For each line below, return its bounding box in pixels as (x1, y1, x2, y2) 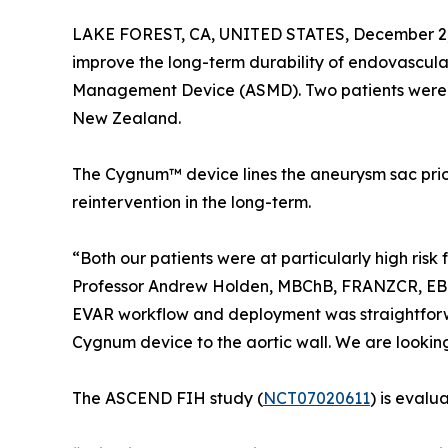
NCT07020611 (263, 387, 370, 408)
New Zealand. (72, 107, 181, 128)
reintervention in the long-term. (72, 191, 311, 212)
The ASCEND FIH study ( (72, 387, 263, 408)
